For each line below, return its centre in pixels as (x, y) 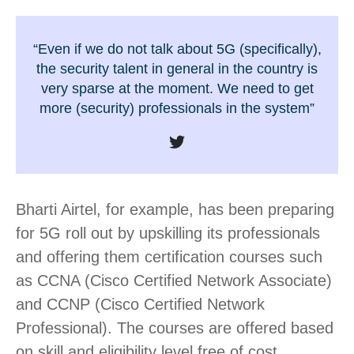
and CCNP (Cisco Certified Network (140, 304)
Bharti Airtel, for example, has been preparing (175, 209)
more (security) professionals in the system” (177, 108)
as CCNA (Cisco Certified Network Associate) (174, 280)
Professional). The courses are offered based (175, 328)
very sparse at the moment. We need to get (177, 88)
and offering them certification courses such (169, 256)
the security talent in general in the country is (177, 68)
